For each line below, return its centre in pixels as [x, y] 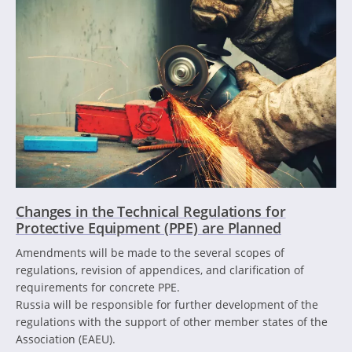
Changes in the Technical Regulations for [151, 211]
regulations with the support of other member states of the [172, 321]
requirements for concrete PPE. [98, 287]
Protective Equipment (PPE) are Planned [148, 227]
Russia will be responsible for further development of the [167, 304]
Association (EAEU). [66, 339]
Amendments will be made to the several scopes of [150, 252]
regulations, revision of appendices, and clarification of [160, 269]
